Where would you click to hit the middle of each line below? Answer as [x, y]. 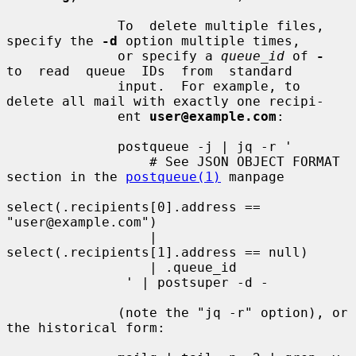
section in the [66, 176]
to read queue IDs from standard [149, 71]
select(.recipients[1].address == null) [157, 252]
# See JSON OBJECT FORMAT [78, 161]
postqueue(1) [173, 176]
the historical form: [86, 327]
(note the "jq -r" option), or [62, 312]
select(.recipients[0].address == [133, 207]
